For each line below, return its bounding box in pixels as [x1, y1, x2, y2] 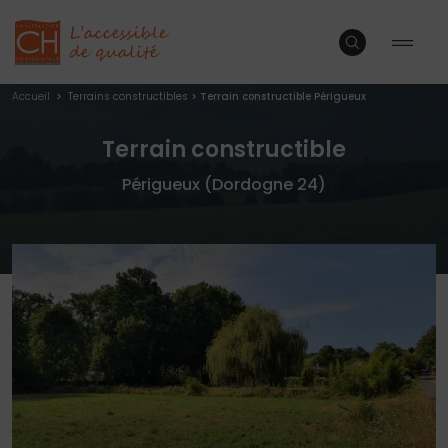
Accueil [12, 89, 53, 104]
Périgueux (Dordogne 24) [122, 173, 326, 196]
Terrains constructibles [68, 89, 188, 104]
